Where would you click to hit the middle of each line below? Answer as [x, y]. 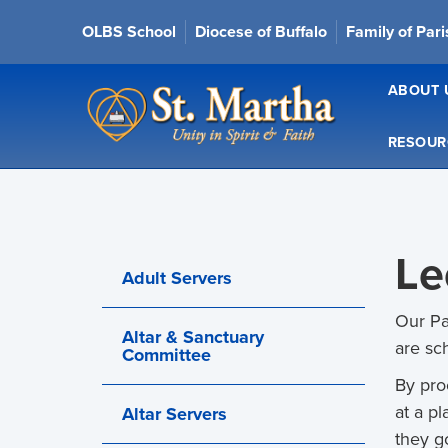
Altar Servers [174, 414]
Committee [166, 355]
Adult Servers [177, 278]
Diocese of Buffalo [261, 31]
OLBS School [129, 31]
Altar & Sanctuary [193, 337]
